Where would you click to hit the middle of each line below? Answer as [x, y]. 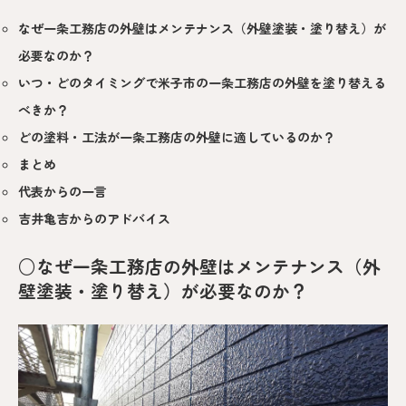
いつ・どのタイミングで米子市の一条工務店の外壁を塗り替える [202, 83]
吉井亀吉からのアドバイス [94, 219]
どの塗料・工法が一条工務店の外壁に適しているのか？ [177, 137]
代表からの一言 [63, 192]
